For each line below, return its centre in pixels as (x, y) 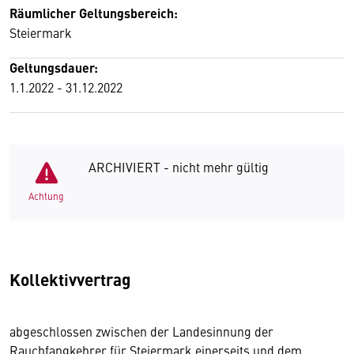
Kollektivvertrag (70, 279)
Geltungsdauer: (54, 68)
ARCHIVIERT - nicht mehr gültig (179, 167)
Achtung (46, 196)
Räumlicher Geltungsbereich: (94, 13)
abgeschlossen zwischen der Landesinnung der (141, 331)
